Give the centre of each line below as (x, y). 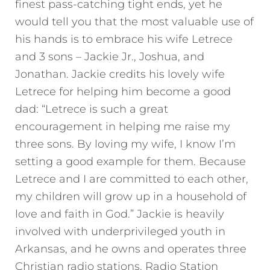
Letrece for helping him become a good (123, 91)
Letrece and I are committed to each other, (132, 179)
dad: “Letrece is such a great (92, 109)
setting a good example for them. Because (130, 161)
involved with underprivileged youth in (120, 231)
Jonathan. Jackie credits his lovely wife (120, 74)
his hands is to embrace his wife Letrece (124, 39)
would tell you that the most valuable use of (134, 21)
